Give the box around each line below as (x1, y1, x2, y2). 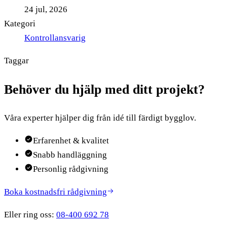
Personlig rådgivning (33, 164, 108, 174)
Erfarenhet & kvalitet (33, 135, 109, 145)
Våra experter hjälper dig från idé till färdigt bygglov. (4, 112, 196, 123)
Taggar (4, 55, 29, 65)
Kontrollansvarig (24, 32, 86, 43)
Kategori (4, 18, 35, 28)
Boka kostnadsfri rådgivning (4, 186, 107, 197)
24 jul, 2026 (24, 4, 67, 14)
